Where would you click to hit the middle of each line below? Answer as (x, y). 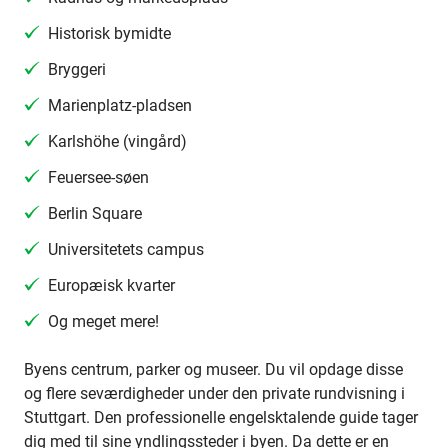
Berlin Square (95, 213)
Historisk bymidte (109, 33)
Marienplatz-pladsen (120, 105)
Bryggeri (77, 69)
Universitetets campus (126, 249)
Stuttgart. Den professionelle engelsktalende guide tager (221, 417)
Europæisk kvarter (111, 285)
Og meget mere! (103, 321)
